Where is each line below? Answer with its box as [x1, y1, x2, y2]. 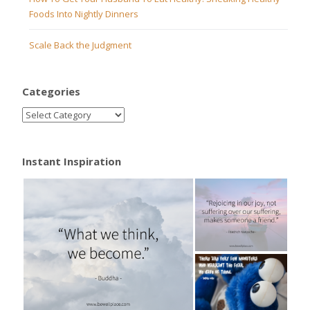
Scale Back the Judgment [29, 39, 131, 52]
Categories [22, 84, 80, 99]
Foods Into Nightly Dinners [29, 8, 138, 21]
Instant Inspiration [22, 154, 121, 169]
